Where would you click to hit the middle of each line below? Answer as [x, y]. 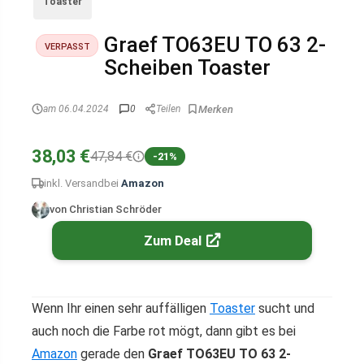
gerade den [113, 354]
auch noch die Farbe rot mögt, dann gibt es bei [164, 331]
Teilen [168, 109]
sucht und [285, 308]
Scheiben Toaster [188, 67]
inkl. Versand [74, 183]
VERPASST [67, 46]
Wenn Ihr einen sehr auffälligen [121, 308]
